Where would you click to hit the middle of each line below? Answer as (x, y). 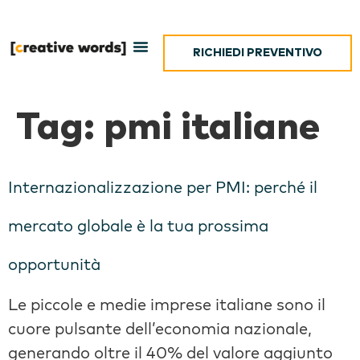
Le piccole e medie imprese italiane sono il (167, 305)
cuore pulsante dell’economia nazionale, (160, 329)
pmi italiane (212, 128)
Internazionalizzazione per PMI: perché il (163, 187)
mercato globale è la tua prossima (138, 226)
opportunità (54, 264)
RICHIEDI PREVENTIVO (258, 53)
